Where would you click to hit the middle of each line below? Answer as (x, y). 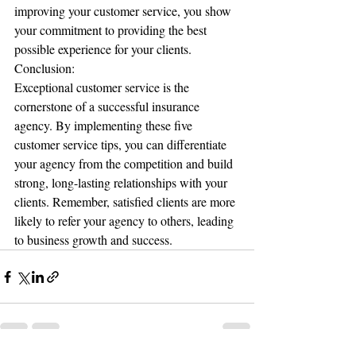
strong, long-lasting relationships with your (122, 182)
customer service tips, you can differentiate (122, 144)
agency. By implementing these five (105, 125)
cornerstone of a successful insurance (108, 106)
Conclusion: (44, 68)
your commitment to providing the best (112, 30)
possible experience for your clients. (103, 49)
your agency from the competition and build (125, 163)
